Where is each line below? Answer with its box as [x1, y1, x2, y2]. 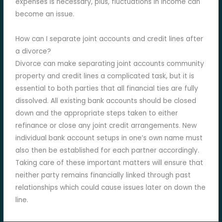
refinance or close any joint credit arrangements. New [15, 121, 197, 131]
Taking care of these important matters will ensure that [15, 158, 204, 168]
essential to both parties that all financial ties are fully [15, 84, 199, 94]
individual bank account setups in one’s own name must [15, 133, 203, 143]
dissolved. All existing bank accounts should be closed [15, 96, 197, 106]
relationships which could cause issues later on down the [15, 183, 206, 193]
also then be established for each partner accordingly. [15, 146, 200, 156]
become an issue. [15, 9, 75, 19]
